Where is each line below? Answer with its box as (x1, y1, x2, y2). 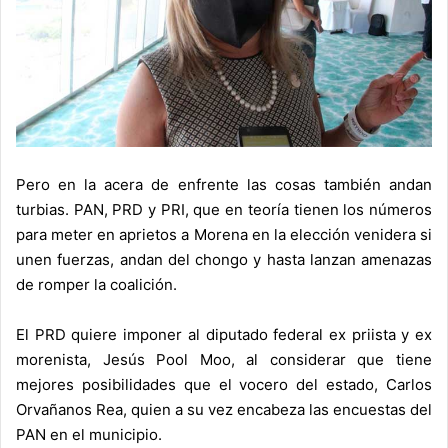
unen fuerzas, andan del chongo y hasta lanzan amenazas (16, 249, 432, 269)
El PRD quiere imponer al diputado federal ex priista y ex (16, 324, 432, 344)
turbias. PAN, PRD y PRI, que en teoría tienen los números (16, 199, 432, 219)
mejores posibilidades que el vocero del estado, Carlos (16, 374, 432, 394)
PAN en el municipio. (16, 424, 162, 444)
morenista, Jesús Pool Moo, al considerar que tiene (16, 349, 432, 369)
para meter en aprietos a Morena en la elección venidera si (16, 224, 432, 244)
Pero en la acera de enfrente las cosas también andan (16, 174, 432, 194)
